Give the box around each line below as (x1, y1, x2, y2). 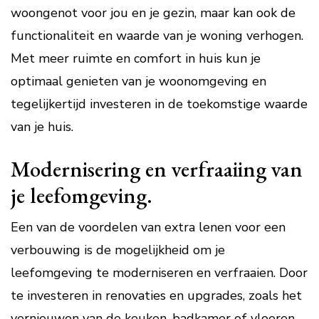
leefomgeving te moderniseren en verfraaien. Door (11, 264, 308, 281)
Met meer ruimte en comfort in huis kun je (11, 50, 261, 67)
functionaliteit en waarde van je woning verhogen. (11, 27, 303, 44)
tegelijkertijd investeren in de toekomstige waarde (11, 95, 308, 113)
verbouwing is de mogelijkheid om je (11, 241, 225, 258)
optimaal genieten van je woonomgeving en (11, 73, 266, 90)
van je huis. (11, 118, 73, 135)
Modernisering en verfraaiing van (11, 155, 303, 183)
